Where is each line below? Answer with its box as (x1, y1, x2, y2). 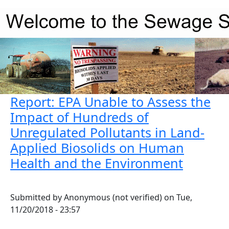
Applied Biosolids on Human (10, 139, 184, 156)
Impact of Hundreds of (10, 108, 149, 126)
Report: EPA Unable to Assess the (10, 93, 211, 110)
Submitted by (10, 192, 64, 203)
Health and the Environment (10, 154, 183, 172)
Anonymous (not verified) (64, 192, 162, 203)
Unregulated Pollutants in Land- (10, 124, 204, 141)
